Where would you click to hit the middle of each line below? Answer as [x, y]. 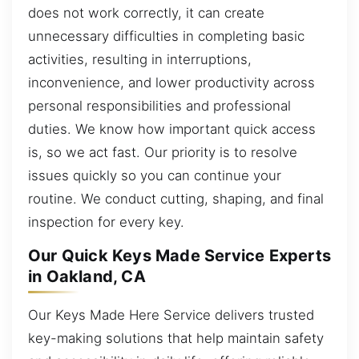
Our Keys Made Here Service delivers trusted [171, 315]
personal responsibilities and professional [159, 105]
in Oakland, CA [87, 277]
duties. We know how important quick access [172, 129]
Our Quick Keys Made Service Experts [180, 256]
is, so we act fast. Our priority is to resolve [163, 152]
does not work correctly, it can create [146, 12]
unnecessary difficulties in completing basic [166, 36]
